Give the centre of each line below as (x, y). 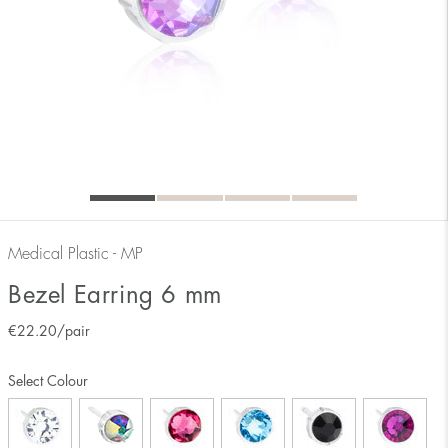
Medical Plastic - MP (75, 253)
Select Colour (48, 380)
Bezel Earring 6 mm (115, 294)
